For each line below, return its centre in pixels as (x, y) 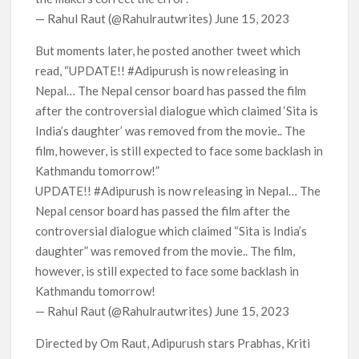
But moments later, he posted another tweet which (168, 51)
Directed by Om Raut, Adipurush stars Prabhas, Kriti (173, 343)
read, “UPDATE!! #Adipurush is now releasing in (162, 71)
